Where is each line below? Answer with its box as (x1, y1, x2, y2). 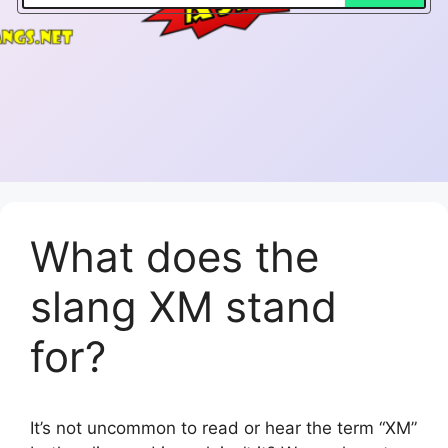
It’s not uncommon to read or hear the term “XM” (30, 417, 417, 438)
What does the (30, 230, 319, 282)
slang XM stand (30, 280, 337, 332)
